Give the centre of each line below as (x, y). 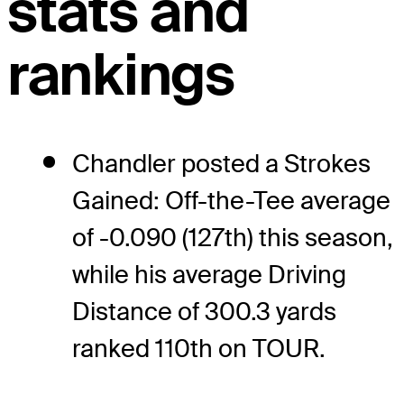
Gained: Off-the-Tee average (231, 200)
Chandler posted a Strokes (221, 163)
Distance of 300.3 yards (204, 311)
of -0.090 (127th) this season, (233, 237)
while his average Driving (209, 274)
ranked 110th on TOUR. (199, 348)
